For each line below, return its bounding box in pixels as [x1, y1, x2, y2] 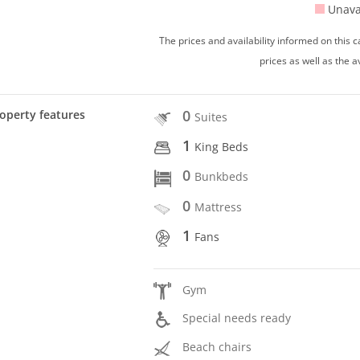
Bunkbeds [194, 169, 249, 185]
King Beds [194, 139, 249, 155]
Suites [194, 108, 228, 125]
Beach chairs [182, 338, 252, 354]
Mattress [194, 198, 243, 215]
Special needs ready [182, 310, 292, 326]
